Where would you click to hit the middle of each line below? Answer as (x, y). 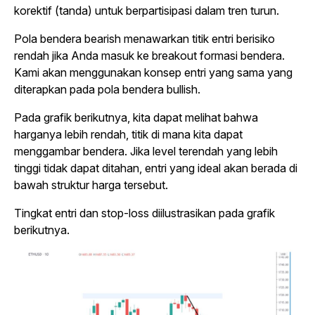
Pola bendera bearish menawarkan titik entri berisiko (144, 38)
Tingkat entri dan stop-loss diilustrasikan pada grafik (144, 213)
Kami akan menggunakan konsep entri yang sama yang (153, 72)
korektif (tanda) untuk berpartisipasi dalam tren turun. (147, 10)
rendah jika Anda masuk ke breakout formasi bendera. (149, 55)
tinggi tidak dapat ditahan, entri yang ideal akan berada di (156, 168)
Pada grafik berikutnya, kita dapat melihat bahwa (136, 117)
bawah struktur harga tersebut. (91, 185)
